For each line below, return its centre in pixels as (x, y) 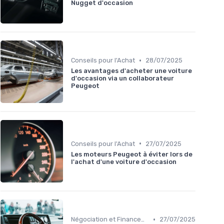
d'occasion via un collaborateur (122, 78)
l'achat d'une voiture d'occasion (124, 161)
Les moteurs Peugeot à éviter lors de (132, 154)
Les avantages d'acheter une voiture (131, 71)
